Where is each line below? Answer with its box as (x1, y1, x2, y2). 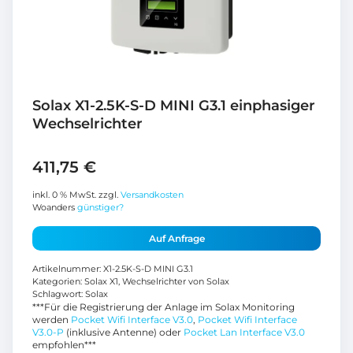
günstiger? (77, 202, 124, 213)
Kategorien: (32, 276, 84, 287)
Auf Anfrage (148, 232, 205, 244)
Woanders (32, 202, 77, 213)
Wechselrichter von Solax (122, 276, 229, 287)
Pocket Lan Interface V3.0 (184, 325, 305, 338)
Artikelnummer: (32, 263, 103, 274)
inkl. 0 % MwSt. (32, 189, 96, 200)
